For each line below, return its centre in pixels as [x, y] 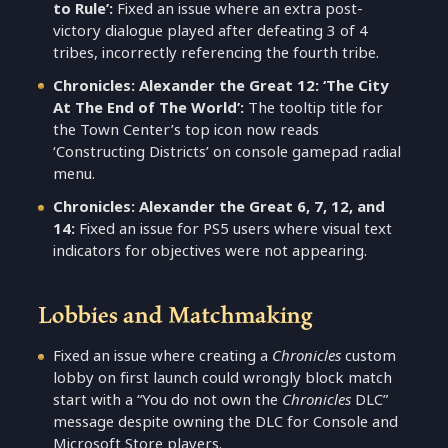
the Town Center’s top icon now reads [186, 130]
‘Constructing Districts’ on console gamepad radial [227, 152]
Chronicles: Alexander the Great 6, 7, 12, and [219, 207]
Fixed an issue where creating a [163, 356]
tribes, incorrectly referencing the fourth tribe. [216, 52]
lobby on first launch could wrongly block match [223, 378]
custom [369, 356]
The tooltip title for [314, 108]
